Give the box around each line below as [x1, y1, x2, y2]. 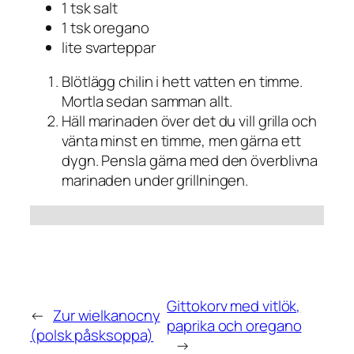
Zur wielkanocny [52, 305, 160, 326]
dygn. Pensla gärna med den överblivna [62, 150, 318, 171]
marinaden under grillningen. [62, 170, 249, 191]
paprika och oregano [167, 314, 302, 336]
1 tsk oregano [62, 17, 149, 38]
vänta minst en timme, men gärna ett [62, 130, 301, 152]
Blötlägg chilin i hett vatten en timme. [62, 71, 303, 92]
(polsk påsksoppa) [30, 325, 154, 346]
